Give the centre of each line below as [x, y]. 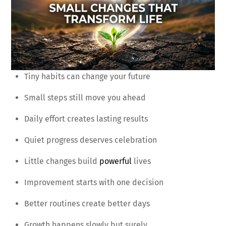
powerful [117, 161]
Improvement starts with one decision [94, 182]
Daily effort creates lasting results [86, 119]
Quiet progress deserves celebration [91, 140]
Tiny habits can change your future [87, 76]
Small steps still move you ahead [85, 97]
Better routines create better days [87, 203]
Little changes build [62, 161]
